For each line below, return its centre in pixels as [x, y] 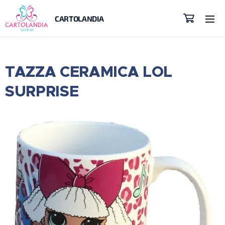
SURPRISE [42, 91]
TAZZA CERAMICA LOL [89, 72]
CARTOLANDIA [80, 19]
